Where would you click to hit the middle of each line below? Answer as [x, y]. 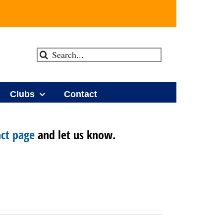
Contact [81, 94]
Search [47, 53]
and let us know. [75, 134]
